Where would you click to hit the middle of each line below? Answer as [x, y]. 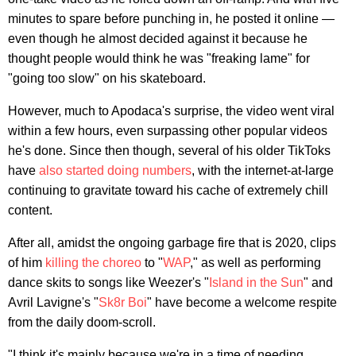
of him [27, 262]
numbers [167, 170]
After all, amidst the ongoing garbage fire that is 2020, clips [172, 242]
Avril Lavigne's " [53, 302]
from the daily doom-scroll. [82, 322]
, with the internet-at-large [263, 170]
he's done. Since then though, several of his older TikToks [169, 150]
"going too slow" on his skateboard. [107, 78]
